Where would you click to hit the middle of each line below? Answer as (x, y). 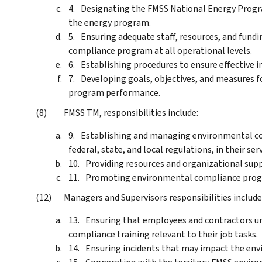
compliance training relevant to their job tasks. (163, 234)
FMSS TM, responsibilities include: (131, 112)
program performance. (114, 92)
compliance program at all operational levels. (160, 50)
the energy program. (110, 22)
